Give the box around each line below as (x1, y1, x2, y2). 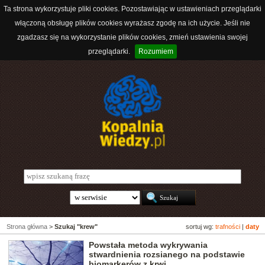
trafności (215, 223, 240, 231)
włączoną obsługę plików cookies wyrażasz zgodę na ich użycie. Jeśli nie (15, 19, 250, 27)
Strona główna (7, 223, 47, 231)
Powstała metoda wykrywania (89, 240, 208, 250)
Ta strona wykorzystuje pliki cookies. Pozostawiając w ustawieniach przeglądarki (4, 5, 261, 13)
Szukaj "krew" (54, 223, 98, 231)
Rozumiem (138, 47, 173, 56)
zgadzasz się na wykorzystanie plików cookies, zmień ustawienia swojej (17, 33, 248, 41)
